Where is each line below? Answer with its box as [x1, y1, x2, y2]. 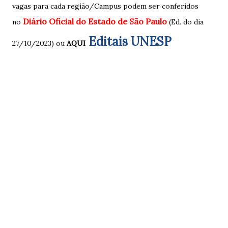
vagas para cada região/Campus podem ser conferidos [12, 2, 198, 11]
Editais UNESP [89, 34, 172, 49]
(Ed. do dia [167, 17, 204, 26]
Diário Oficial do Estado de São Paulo [23, 16, 167, 26]
